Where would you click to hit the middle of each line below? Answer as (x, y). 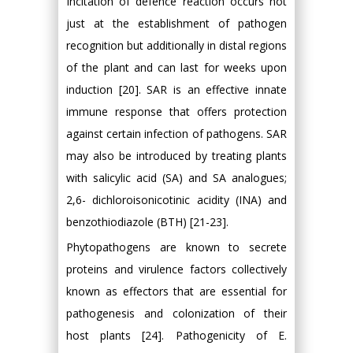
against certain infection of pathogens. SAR (176, 134)
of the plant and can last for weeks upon (176, 67)
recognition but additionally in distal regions (176, 45)
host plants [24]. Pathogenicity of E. (176, 335)
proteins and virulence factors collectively (176, 269)
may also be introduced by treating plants (176, 156)
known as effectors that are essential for (176, 291)
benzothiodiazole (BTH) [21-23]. (147, 222)
